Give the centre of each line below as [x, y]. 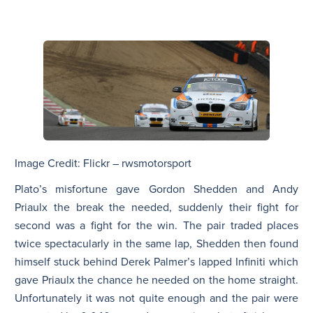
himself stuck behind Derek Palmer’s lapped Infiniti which [156, 262]
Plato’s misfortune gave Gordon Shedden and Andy [156, 189]
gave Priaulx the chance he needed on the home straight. [156, 280]
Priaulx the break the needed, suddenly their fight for [156, 207]
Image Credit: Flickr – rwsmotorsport [103, 163]
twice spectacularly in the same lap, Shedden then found [156, 243]
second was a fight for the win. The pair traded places [156, 225]
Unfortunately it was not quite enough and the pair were [156, 298]
